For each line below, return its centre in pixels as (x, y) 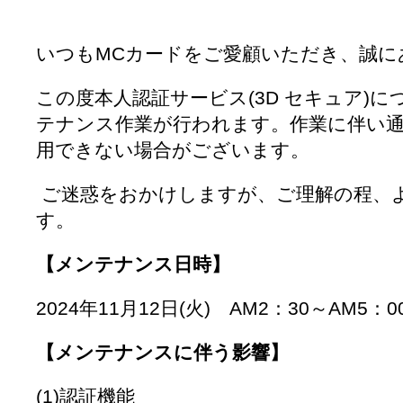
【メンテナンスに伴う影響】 (162, 353)
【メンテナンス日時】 (133, 264)
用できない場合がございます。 (173, 150)
